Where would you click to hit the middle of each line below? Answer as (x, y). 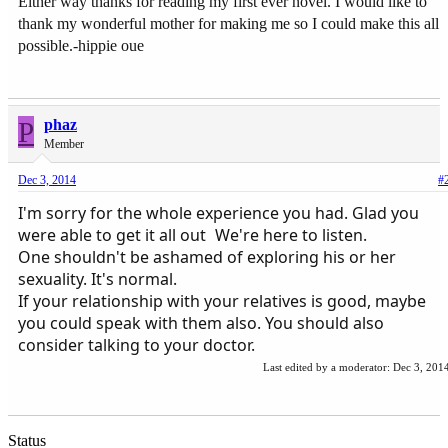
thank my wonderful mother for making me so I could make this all (228, 23)
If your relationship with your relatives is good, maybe (222, 300)
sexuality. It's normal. (97, 278)
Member (64, 143)
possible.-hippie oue (81, 45)
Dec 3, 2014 (47, 179)
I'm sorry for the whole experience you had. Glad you (218, 212)
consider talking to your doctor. (136, 344)
